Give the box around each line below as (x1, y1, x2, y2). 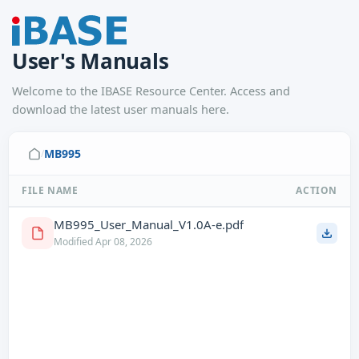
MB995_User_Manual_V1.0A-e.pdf (54, 216, 244, 232)
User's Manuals (12, 46, 169, 75)
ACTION (296, 184, 337, 197)
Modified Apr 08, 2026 (54, 235, 152, 248)
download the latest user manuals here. (12, 101, 229, 117)
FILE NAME (22, 184, 79, 197)
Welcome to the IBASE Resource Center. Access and (12, 83, 290, 99)
